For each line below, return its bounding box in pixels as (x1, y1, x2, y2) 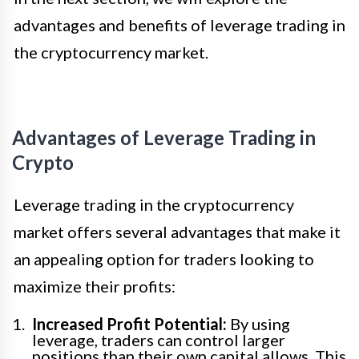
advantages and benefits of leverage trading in (14, 15, 345, 35)
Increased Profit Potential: (32, 314, 227, 334)
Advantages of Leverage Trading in (12, 126, 316, 150)
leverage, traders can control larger (32, 330, 285, 350)
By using (227, 314, 290, 334)
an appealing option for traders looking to (14, 249, 314, 269)
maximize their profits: (14, 276, 175, 296)
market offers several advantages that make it (14, 222, 341, 242)
